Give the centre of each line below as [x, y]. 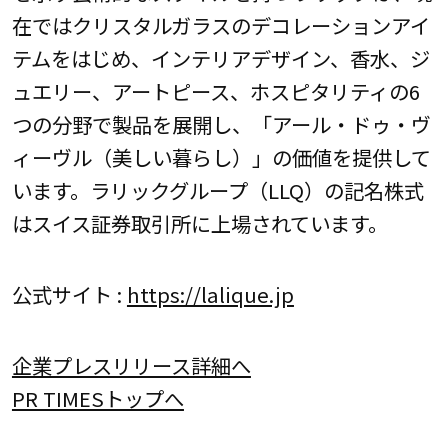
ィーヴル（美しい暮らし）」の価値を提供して [221, 156]
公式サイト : [69, 294]
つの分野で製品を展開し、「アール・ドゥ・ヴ [221, 123]
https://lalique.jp [210, 294]
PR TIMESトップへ [97, 398]
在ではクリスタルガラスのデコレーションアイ [220, 24]
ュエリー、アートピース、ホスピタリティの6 [215, 90]
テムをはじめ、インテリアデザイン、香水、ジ [220, 57]
